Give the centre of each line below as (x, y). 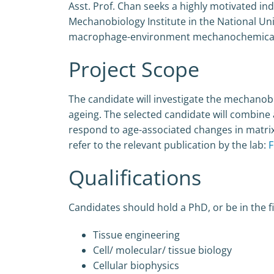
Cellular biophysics (136, 265)
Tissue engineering (136, 235)
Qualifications (135, 177)
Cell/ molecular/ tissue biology (162, 250)
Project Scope (134, 69)
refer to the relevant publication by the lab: (168, 145)
